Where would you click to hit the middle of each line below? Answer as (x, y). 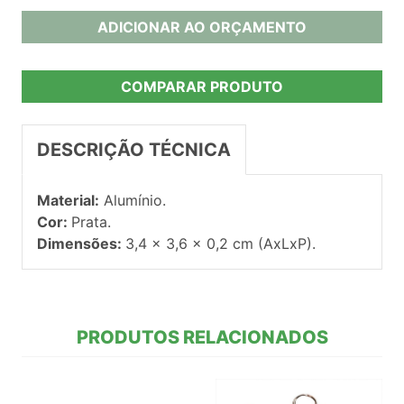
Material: (68, 200)
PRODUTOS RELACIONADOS (202, 337)
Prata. (91, 221)
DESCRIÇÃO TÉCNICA (134, 149)
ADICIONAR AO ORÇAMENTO (202, 27)
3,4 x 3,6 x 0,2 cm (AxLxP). (220, 243)
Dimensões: (81, 243)
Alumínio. (133, 200)
